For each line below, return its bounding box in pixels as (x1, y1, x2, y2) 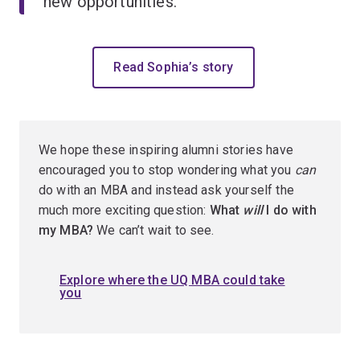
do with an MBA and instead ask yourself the (39, 182, 294, 198)
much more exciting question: (39, 202, 210, 218)
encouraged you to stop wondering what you (39, 162, 295, 178)
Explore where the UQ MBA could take (59, 272, 285, 288)
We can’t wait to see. (96, 222, 215, 238)
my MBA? (39, 222, 97, 238)
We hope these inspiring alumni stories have (39, 141, 293, 157)
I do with (266, 202, 317, 218)
